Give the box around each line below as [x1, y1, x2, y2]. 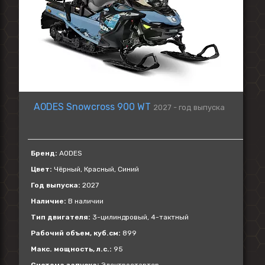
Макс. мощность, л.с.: [31, 245, 112, 253]
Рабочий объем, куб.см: [31, 229, 121, 237]
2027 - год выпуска [153, 103, 225, 112]
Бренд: [31, 149, 57, 157]
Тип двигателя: [31, 213, 91, 221]
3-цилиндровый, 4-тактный [91, 213, 189, 221]
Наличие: [31, 197, 66, 205]
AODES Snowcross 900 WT [34, 101, 151, 112]
